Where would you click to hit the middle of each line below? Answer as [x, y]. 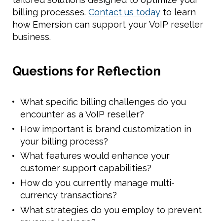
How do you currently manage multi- [97, 183]
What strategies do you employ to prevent [111, 210]
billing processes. [50, 12]
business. [32, 37]
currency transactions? [69, 195]
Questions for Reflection [87, 71]
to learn [178, 12]
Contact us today [124, 12]
